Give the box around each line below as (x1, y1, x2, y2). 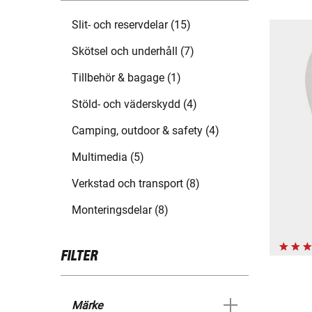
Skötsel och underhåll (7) (72, 45, 194, 58)
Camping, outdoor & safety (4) (72, 124, 219, 138)
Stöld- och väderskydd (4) (72, 97, 197, 111)
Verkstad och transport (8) (72, 177, 200, 191)
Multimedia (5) (72, 150, 144, 164)
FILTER (61, 249, 97, 265)
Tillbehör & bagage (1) (72, 71, 181, 85)
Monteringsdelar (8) (72, 203, 169, 217)
